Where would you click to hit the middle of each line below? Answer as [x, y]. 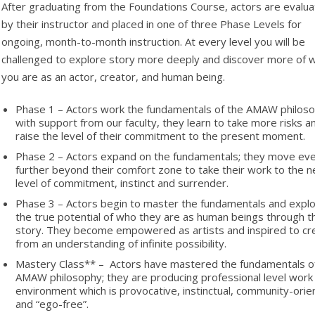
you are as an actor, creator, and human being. [114, 77]
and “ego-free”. [52, 304]
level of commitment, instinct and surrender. [122, 183]
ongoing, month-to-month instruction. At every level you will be [154, 41]
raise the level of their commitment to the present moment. [161, 136]
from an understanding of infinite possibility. [121, 243]
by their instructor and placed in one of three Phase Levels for [152, 24]
